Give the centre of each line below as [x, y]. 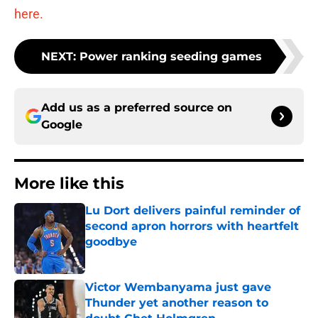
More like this [69, 184]
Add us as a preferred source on [137, 108]
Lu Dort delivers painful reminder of [193, 211]
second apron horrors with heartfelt [192, 226]
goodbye [111, 242]
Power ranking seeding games [170, 57]
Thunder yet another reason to [177, 303]
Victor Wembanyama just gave [178, 287]
